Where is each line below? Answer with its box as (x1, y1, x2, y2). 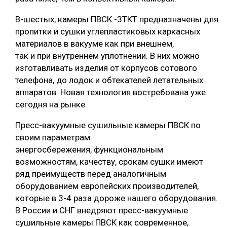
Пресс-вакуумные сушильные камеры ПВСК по (15, 120, 201, 130)
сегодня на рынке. (15, 99, 87, 109)
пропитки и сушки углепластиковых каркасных (15, 26, 200, 36)
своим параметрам (15, 132, 90, 142)
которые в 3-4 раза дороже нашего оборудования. (15, 193, 218, 203)
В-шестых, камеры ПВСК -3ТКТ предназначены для (15, 14, 218, 24)
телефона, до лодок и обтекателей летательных (15, 74, 203, 85)
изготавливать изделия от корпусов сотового (15, 62, 197, 73)
